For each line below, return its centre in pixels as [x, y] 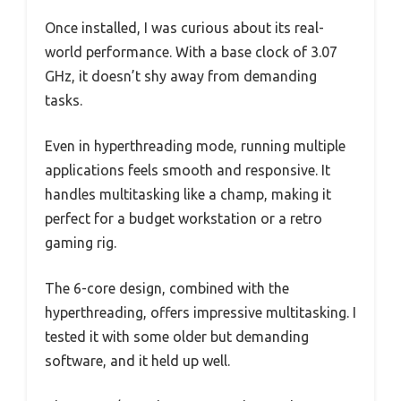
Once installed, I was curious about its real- [184, 28]
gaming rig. [81, 243]
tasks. [64, 101]
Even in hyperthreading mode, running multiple [195, 146]
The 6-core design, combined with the [167, 289]
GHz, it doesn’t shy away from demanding [181, 77]
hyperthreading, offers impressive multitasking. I [200, 313]
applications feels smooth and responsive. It [188, 171]
